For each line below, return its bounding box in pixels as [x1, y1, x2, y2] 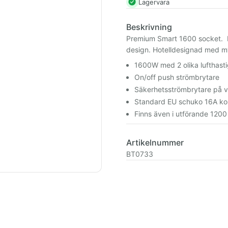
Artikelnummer [126, 137, 184, 148]
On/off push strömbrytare [134, 73, 221, 81]
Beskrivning [126, 22, 172, 32]
